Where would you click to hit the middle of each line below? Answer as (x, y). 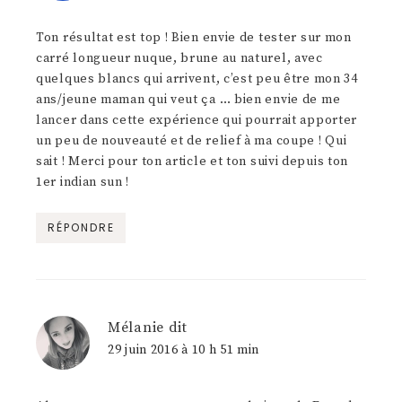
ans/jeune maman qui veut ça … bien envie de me (188, 100)
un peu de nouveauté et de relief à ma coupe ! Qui (192, 141)
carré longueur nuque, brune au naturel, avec (179, 59)
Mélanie (136, 328)
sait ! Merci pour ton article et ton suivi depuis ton (192, 162)
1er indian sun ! (83, 183)
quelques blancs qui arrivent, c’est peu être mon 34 (197, 79)
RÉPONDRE (81, 228)
